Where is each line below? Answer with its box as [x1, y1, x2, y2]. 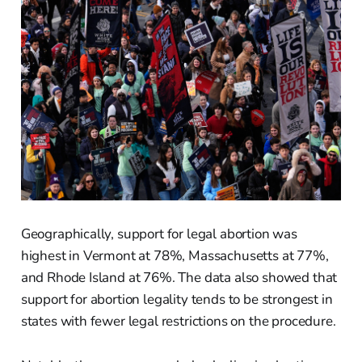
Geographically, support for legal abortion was [20, 225, 297, 244]
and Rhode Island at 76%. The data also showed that [20, 268, 338, 288]
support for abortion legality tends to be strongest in [20, 290, 333, 309]
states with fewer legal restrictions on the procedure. [20, 312, 336, 331]
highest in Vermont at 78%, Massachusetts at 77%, [20, 246, 329, 266]
